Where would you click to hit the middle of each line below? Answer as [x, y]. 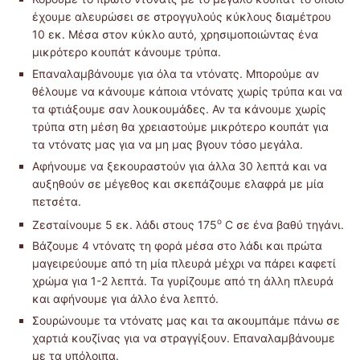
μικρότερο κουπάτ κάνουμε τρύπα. [127, 51]
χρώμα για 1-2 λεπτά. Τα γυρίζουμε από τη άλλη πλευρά [183, 281]
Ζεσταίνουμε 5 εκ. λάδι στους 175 [125, 224]
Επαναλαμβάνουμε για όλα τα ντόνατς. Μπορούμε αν [176, 73]
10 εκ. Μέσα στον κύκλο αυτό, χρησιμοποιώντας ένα [175, 34]
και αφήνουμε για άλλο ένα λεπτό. [125, 299]
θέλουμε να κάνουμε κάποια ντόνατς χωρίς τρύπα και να [187, 91]
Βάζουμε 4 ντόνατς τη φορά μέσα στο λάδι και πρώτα [177, 246]
